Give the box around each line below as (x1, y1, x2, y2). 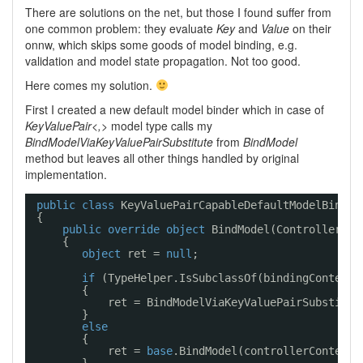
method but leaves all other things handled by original (25, 150, 299, 166)
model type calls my (108, 117, 212, 134)
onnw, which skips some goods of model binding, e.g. (25, 36, 297, 53)
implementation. (25, 166, 107, 182)
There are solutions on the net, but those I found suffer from (25, 4, 331, 20)
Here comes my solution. (25, 77, 156, 93)
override (108, 223, 160, 236)
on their (289, 20, 331, 36)
